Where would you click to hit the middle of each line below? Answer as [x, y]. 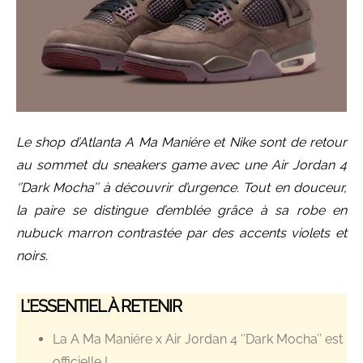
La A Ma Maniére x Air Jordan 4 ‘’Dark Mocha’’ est [198, 339]
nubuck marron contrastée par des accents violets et [181, 233]
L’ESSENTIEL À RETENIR [101, 306]
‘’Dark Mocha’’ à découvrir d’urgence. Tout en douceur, [181, 188]
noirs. [32, 256]
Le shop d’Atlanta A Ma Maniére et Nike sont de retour [181, 142]
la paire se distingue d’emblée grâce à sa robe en [181, 210]
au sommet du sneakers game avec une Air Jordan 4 [181, 165]
